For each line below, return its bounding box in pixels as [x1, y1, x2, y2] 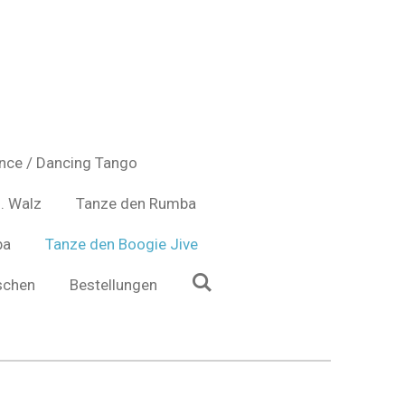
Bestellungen [69, 275, 157, 294]
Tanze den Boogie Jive [44, 234, 198, 253]
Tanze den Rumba [76, 193, 196, 212]
